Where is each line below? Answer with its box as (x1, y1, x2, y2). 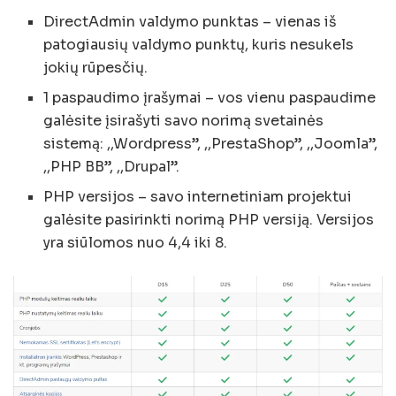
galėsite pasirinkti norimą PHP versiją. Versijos (43, 210, 375, 230)
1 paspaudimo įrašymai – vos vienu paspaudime (43, 88, 377, 108)
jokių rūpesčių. (43, 58, 148, 78)
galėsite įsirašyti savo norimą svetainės (43, 111, 324, 131)
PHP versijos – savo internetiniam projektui (43, 187, 353, 207)
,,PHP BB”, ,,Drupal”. (43, 157, 180, 177)
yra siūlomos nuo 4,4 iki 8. (43, 233, 228, 253)
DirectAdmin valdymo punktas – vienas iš (43, 12, 338, 32)
